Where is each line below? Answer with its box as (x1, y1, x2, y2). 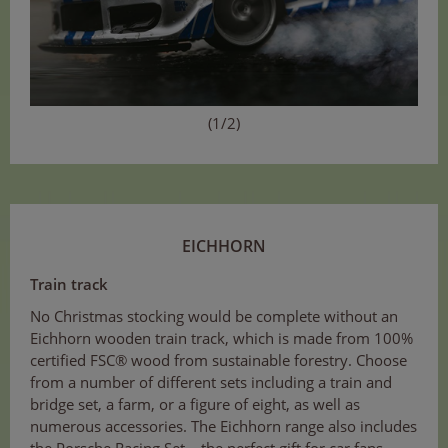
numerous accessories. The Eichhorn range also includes (30, 415, 417, 436)
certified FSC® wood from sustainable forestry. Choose (30, 349, 407, 370)
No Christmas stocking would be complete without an (30, 305, 398, 326)
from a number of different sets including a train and (30, 371, 392, 392)
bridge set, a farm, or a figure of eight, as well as (30, 393, 360, 414)
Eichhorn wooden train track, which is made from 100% (30, 327, 413, 348)
